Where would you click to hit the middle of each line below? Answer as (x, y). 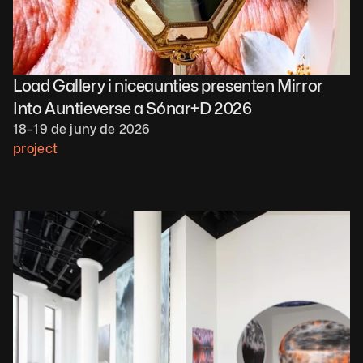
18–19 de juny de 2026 (82, 129)
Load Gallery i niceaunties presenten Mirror (168, 86)
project (36, 149)
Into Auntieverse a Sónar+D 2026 (132, 109)
